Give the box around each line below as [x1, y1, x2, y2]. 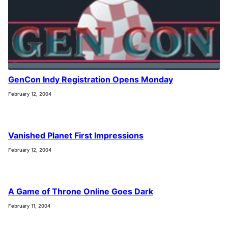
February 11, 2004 [8, 203, 50, 209]
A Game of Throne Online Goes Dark [8, 186, 153, 196]
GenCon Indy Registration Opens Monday [8, 74, 173, 84]
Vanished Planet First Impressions [8, 130, 144, 140]
